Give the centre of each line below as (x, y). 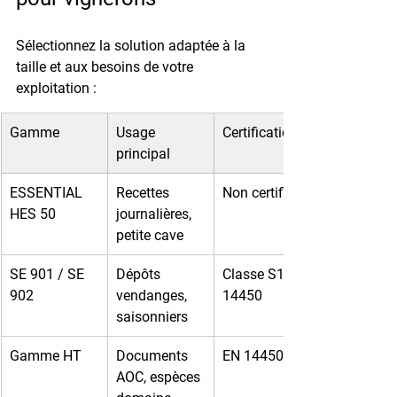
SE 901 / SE (49, 274)
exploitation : (56, 88)
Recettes (144, 192)
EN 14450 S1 (263, 355)
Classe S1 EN (266, 274)
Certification (260, 132)
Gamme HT (46, 355)
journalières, (156, 214)
